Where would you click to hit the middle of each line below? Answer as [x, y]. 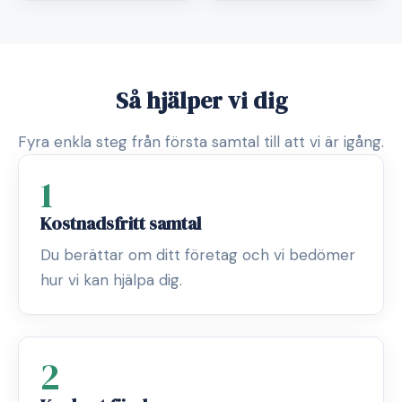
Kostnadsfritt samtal [121, 223]
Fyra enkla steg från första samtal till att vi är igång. [201, 142]
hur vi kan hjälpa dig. [111, 280]
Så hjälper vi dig [201, 100]
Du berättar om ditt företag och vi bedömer [198, 255]
